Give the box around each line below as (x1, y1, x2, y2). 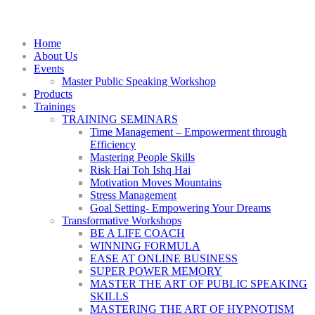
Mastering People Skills (90, 151, 195, 164)
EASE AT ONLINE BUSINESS (90, 252, 238, 265)
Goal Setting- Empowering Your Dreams (90, 202, 271, 214)
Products (34, 88, 72, 101)
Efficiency (90, 139, 136, 151)
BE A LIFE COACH (90, 227, 185, 240)
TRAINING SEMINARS (62, 113, 178, 126)
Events (34, 63, 64, 75)
